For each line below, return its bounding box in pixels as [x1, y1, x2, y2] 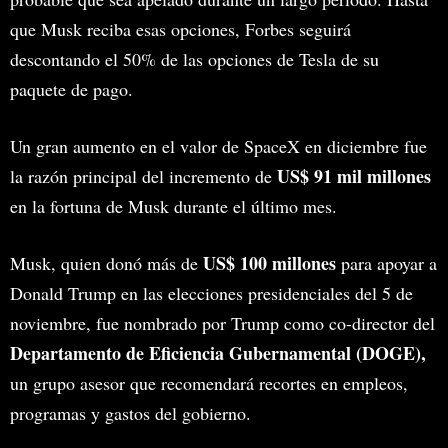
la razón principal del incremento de [10, 163, 272, 188]
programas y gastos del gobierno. [10, 400, 257, 425]
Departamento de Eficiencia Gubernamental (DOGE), [10, 339, 426, 366]
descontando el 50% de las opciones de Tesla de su [10, 46, 379, 71]
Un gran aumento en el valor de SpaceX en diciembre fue [10, 133, 427, 158]
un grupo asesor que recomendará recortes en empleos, [10, 370, 408, 395]
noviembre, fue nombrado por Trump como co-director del [10, 310, 435, 335]
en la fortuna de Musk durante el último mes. [10, 193, 337, 218]
